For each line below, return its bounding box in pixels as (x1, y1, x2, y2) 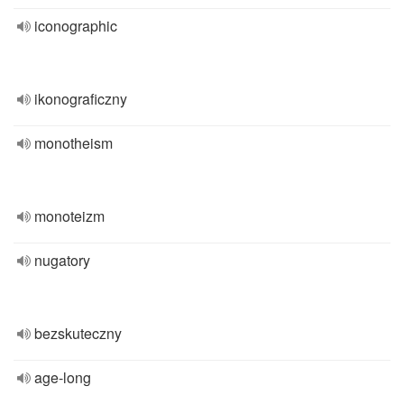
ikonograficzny (34, 88, 127, 109)
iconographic (34, 15, 117, 36)
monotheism (34, 133, 113, 153)
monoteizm (34, 206, 105, 226)
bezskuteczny (34, 323, 122, 344)
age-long (34, 367, 91, 388)
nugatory (34, 250, 90, 271)
